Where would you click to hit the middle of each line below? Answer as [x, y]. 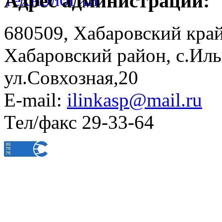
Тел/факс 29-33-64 [79, 122]
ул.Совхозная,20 [71, 78]
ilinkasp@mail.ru [135, 100]
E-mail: [35, 100]
